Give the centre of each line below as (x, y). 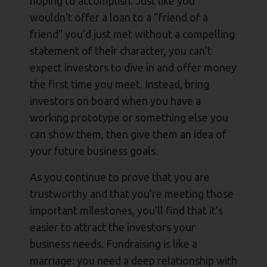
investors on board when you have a (115, 101)
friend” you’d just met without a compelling (132, 34)
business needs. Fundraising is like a (114, 244)
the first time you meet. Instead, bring (119, 84)
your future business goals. (94, 151)
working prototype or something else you (129, 118)
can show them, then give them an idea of (128, 134)
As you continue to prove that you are (120, 177)
